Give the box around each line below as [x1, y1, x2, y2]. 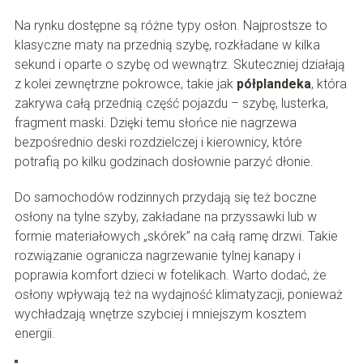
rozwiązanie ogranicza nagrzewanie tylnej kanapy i [14, 248, 301, 264]
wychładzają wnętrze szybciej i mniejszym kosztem [14, 306, 306, 322]
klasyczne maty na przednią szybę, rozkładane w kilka [14, 37, 320, 53]
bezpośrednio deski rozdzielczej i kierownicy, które [14, 135, 302, 151]
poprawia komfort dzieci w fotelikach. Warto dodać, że [14, 267, 327, 284]
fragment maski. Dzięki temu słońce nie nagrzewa [14, 115, 297, 131]
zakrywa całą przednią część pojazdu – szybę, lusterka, [14, 96, 328, 112]
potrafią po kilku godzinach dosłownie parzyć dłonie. [14, 154, 314, 170]
